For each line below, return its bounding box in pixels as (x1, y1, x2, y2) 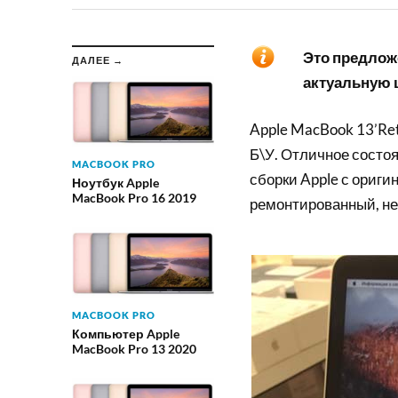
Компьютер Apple (71, 325, 179, 341)
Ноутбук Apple (71, 174, 159, 190)
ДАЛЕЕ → (71, 53, 123, 66)
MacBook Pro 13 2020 (71, 340, 196, 356)
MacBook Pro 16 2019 (71, 189, 196, 205)
